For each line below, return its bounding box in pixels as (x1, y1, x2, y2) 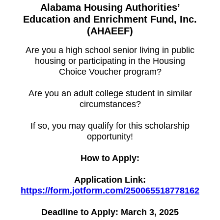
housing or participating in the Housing (35, 56, 185, 66)
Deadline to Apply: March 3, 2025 (41, 207, 179, 218)
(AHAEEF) (87, 26, 133, 37)
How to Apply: (81, 153, 139, 164)
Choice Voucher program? (58, 67, 162, 77)
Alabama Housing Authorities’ (40, 2, 180, 13)
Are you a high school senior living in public (26, 45, 194, 55)
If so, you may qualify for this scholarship (30, 121, 190, 131)
